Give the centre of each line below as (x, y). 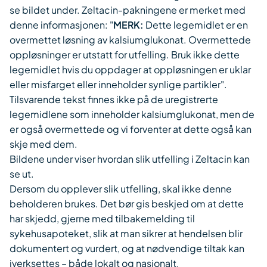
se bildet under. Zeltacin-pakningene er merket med (128, 10)
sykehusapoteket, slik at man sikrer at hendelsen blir (126, 233)
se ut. (22, 174)
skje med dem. (44, 144)
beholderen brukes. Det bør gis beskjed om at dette (127, 204)
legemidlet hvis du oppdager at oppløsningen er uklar (130, 69)
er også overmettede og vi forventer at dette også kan (131, 129)
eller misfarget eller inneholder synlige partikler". (118, 84)
